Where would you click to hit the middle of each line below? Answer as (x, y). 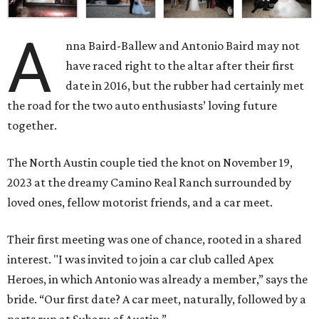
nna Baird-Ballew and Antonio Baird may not (183, 46)
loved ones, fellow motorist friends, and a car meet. (140, 203)
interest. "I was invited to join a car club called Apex (140, 260)
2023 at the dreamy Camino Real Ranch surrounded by (149, 183)
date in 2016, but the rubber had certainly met (185, 86)
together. (32, 126)
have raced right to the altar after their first (180, 66)
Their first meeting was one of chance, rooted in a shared (155, 240)
